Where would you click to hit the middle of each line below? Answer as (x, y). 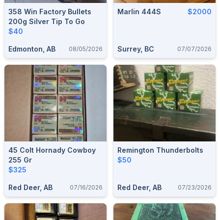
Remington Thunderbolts (160, 150)
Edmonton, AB (32, 49)
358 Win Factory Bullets (50, 12)
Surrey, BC (136, 49)
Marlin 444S (139, 12)
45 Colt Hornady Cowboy (52, 150)
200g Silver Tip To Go (47, 21)
